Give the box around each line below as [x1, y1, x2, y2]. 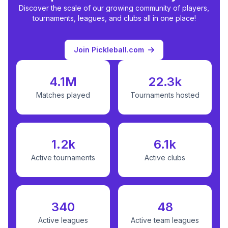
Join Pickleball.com [73, 45, 144, 54]
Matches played [36, 91, 90, 100]
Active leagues [38, 216, 88, 225]
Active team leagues [131, 216, 199, 225]
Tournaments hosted [130, 91, 199, 100]
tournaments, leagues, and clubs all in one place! [32, 13, 196, 22]
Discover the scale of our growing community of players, [19, 3, 209, 12]
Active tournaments [31, 153, 95, 162]
